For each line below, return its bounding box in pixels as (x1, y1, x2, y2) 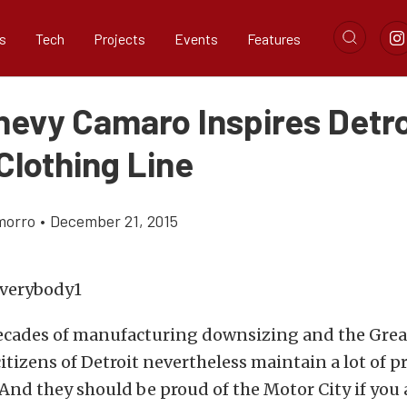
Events (174, 29, 218, 47)
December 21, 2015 (50, 211, 178, 231)
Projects (94, 29, 145, 47)
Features (247, 29, 301, 47)
